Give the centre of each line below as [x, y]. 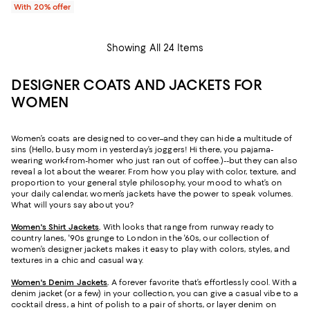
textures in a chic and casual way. [78, 261]
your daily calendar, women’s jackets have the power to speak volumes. [152, 194]
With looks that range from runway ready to [189, 227]
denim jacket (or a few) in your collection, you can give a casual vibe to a [155, 294]
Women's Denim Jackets [60, 283]
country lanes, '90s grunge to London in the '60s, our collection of [140, 238]
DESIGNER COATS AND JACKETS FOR [137, 85]
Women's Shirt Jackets [55, 227]
